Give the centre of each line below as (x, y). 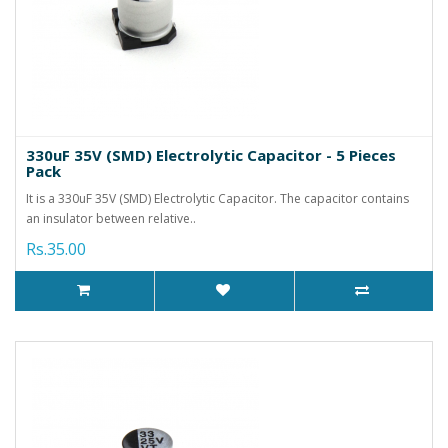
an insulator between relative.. (111, 218)
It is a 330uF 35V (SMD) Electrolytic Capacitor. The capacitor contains (217, 198)
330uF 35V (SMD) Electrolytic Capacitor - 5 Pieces (211, 154)
